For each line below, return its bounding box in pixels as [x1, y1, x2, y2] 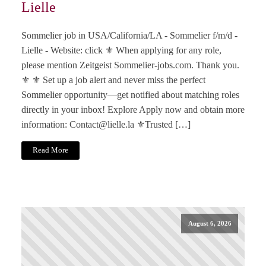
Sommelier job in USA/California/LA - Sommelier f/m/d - [21, 30, 237, 40]
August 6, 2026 [188, 219, 232, 227]
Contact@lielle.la [69, 119, 134, 129]
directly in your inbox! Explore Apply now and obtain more [21, 104, 245, 115]
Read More [33, 146, 69, 155]
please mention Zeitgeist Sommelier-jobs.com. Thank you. [21, 59, 239, 70]
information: [21, 119, 69, 129]
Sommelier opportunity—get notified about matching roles [21, 89, 239, 100]
